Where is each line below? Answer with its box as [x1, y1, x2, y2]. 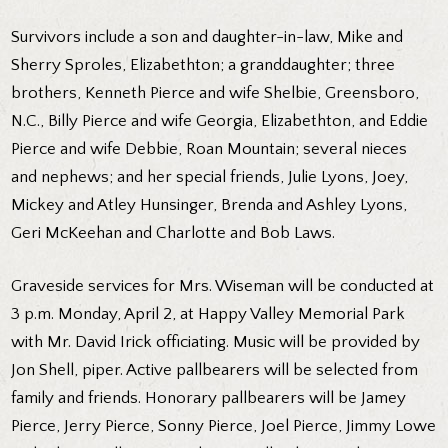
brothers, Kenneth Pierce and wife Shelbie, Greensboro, [11, 83, 420, 102]
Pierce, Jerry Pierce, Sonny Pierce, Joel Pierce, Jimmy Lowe [11, 417, 437, 436]
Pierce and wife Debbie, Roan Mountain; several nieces [11, 139, 408, 158]
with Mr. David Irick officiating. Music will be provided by [11, 333, 421, 352]
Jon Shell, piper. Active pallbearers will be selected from [11, 361, 419, 380]
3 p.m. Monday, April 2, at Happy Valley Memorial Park [11, 305, 406, 324]
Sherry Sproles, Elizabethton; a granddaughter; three [11, 55, 396, 74]
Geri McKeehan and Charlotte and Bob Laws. [11, 223, 336, 242]
